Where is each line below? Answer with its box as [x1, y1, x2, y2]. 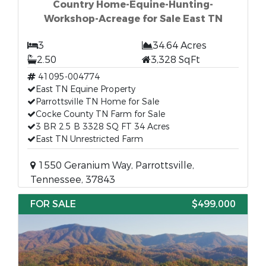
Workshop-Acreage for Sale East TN [43, 12, 223, 25]
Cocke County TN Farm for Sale [36, 109, 165, 120]
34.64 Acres [153, 39, 207, 52]
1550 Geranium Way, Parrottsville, [36, 159, 194, 172]
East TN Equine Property [36, 84, 135, 95]
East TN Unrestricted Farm [36, 134, 143, 145]
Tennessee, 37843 [30, 173, 115, 186]
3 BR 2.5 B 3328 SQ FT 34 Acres [36, 121, 169, 132]
